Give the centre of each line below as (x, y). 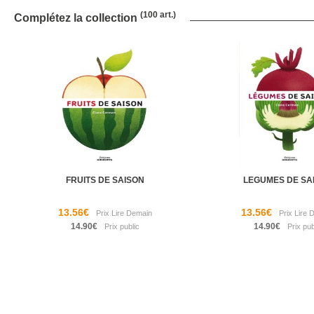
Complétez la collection (77, 18)
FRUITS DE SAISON (105, 180)
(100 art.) (158, 15)
